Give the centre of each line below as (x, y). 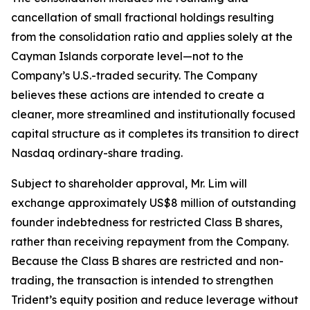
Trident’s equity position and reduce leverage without (155, 300)
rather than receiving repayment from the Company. (150, 241)
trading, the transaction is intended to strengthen (142, 280)
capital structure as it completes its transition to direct (155, 134)
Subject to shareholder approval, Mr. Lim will (129, 183)
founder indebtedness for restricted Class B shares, (147, 222)
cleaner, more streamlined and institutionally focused (153, 114)
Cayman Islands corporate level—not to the (127, 56)
